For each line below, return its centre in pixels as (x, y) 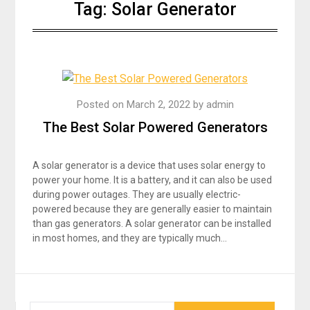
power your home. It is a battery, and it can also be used (153, 180)
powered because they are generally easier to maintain (153, 209)
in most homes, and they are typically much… (130, 238)
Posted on (101, 104)
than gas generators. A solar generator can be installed (152, 223)
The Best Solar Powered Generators (155, 127)
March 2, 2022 (158, 104)
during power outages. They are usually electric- (137, 194)
